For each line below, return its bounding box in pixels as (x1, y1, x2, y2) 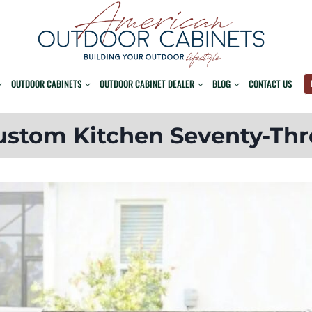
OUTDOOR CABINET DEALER (100, 77, 195, 91)
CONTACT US (249, 77, 292, 91)
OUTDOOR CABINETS (11, 77, 82, 91)
